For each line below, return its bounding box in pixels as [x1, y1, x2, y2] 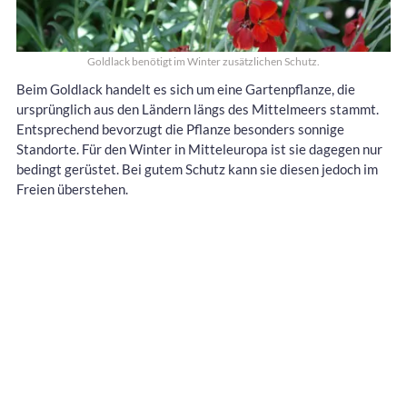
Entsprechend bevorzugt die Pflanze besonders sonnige [16, 120, 344, 137]
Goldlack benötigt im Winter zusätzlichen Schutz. [87, 54, 320, 68]
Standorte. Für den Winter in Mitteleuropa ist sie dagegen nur [16, 140, 382, 157]
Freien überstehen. [16, 180, 128, 197]
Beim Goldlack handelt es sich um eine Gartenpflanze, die [16, 80, 355, 97]
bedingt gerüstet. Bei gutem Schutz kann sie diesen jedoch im [16, 160, 378, 177]
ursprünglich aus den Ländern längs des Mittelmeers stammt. [16, 100, 379, 117]
